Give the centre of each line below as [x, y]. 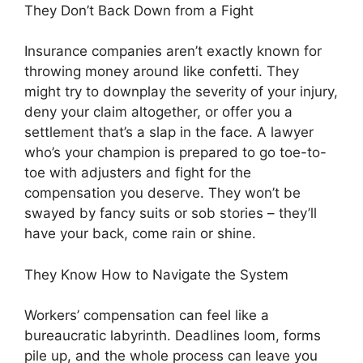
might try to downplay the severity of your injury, [181, 92]
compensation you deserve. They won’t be [162, 193]
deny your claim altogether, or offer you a [158, 112]
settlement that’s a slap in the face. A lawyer [169, 132]
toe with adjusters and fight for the [138, 173]
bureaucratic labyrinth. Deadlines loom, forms [173, 335]
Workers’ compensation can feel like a [147, 315]
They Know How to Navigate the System [156, 274]
